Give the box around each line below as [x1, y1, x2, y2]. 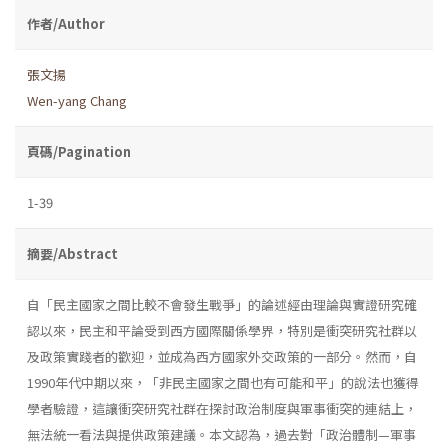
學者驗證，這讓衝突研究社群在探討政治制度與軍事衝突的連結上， [27, 398, 417, 418]
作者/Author [27, 13, 105, 33]
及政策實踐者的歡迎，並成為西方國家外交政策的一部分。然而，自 [27, 346, 417, 366]
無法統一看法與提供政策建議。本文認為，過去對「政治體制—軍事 [27, 424, 416, 444]
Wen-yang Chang [27, 90, 127, 110]
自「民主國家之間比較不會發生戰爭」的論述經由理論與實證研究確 [27, 294, 417, 314]
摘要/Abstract [27, 243, 118, 263]
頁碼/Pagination [27, 141, 131, 161]
